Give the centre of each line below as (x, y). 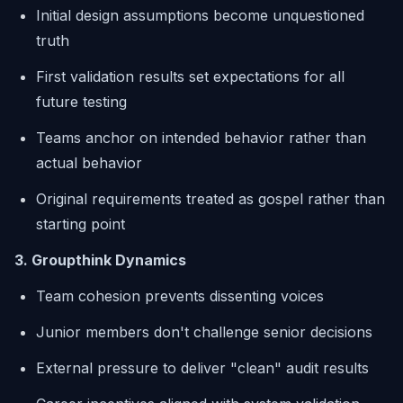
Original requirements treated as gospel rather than (210, 199)
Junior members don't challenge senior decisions (204, 332)
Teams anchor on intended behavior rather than (201, 138)
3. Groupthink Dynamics (100, 260)
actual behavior (89, 163)
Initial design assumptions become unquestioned (200, 15)
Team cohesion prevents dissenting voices (180, 296)
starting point (81, 224)
